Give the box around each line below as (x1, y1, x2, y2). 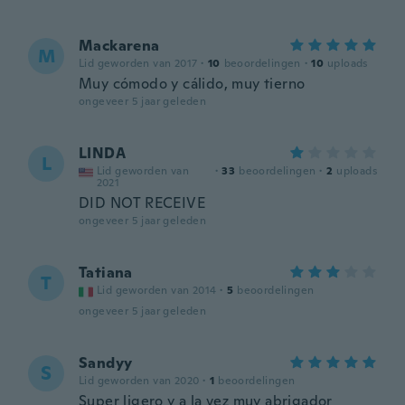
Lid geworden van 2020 (79, 373, 200, 388)
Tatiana (79, 263, 133, 282)
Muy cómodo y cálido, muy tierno (79, 74, 306, 93)
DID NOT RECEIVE (79, 193, 205, 212)
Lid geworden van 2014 (97, 283, 217, 297)
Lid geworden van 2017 (79, 56, 198, 71)
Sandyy (79, 353, 133, 372)
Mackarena (79, 36, 160, 55)
